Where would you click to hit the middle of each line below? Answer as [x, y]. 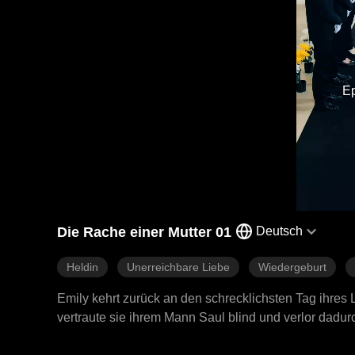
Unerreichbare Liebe [178, 267]
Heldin [82, 267]
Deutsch [279, 231]
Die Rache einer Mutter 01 [144, 232]
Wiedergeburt [292, 267]
